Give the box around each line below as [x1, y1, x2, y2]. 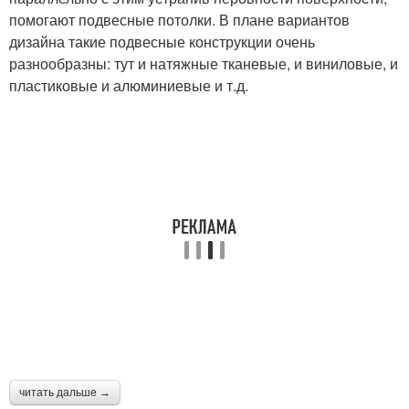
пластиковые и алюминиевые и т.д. [9, 74, 248, 96]
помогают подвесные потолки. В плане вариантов [9, 8, 350, 30]
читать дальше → [19, 385, 110, 399]
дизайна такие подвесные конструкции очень [9, 30, 315, 52]
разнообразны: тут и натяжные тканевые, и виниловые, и [9, 52, 398, 74]
